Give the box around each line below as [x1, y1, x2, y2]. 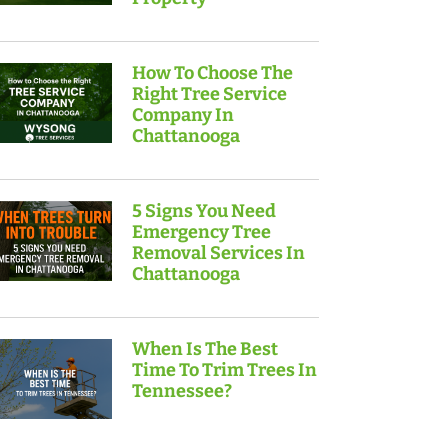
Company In [131, 104, 234, 127]
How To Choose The [131, 62, 293, 85]
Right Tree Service [131, 83, 287, 106]
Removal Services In [131, 242, 305, 265]
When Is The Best [131, 338, 278, 361]
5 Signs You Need [131, 200, 276, 223]
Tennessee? [131, 380, 232, 403]
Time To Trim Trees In [131, 359, 317, 382]
